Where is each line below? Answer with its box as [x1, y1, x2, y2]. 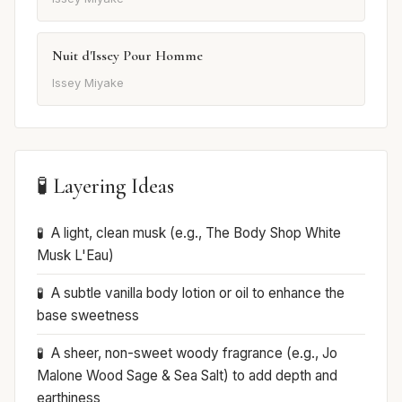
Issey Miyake [52, 76, 124, 91]
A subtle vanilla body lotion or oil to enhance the [51, 284, 345, 302]
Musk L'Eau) [37, 247, 114, 265]
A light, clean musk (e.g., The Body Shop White [51, 224, 341, 242]
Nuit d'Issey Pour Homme [52, 46, 203, 65]
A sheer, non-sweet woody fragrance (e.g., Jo [51, 345, 337, 363]
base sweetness [37, 307, 139, 325]
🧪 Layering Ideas [37, 173, 174, 200]
